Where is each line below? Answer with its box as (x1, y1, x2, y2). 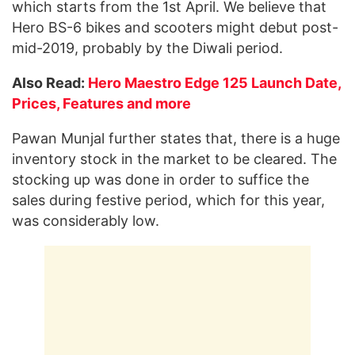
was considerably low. (12, 212, 159, 230)
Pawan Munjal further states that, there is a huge (12, 130, 340, 147)
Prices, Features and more (12, 95, 191, 113)
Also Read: (12, 74, 88, 92)
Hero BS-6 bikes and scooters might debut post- (12, 19, 338, 36)
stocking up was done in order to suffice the (12, 171, 309, 189)
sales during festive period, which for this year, (12, 192, 325, 209)
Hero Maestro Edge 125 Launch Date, (88, 74, 341, 92)
